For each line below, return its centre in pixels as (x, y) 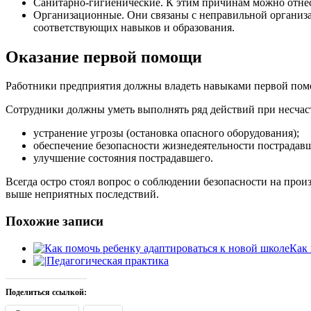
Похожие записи (54, 221)
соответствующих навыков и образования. (134, 27)
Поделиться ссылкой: (46, 292)
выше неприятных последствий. (82, 194)
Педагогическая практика (108, 260)
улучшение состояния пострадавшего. (123, 158)
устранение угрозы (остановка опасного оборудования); (166, 133)
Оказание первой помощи (104, 57)
